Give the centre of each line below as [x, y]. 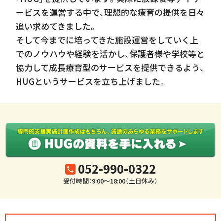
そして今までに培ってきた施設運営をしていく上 [107, 39]
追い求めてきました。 [56, 26]
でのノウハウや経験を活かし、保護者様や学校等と [110, 53]
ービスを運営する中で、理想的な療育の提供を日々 [110, 12]
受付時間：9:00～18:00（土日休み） [110, 181]
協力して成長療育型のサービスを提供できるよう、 [110, 67]
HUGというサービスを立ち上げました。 [91, 81]
